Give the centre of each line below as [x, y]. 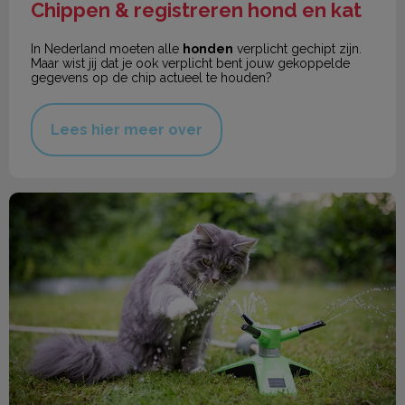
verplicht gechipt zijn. [297, 48]
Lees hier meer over [127, 129]
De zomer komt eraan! [84, 201]
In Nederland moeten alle [107, 48]
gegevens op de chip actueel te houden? [151, 77]
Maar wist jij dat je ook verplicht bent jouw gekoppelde [190, 63]
